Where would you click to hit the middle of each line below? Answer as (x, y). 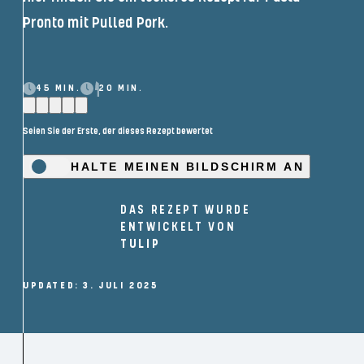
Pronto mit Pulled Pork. (95, 23)
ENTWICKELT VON (178, 227)
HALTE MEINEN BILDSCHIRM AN (188, 166)
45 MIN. (58, 89)
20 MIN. (121, 89)
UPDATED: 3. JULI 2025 (91, 286)
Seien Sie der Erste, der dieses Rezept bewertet (118, 131)
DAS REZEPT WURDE (186, 210)
